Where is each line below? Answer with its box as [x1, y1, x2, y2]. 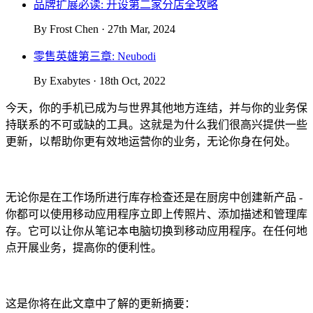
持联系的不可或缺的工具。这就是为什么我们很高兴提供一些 [6, 118, 307, 131]
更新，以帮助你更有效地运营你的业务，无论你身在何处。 [6, 135, 296, 147]
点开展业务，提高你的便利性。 [6, 242, 165, 254]
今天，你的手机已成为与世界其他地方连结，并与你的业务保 [6, 101, 307, 114]
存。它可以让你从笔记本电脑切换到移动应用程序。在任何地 [6, 225, 307, 238]
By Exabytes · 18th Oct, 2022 [34, 74, 166, 87]
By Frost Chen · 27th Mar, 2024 [34, 22, 175, 35]
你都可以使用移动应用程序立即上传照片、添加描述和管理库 [6, 208, 307, 221]
